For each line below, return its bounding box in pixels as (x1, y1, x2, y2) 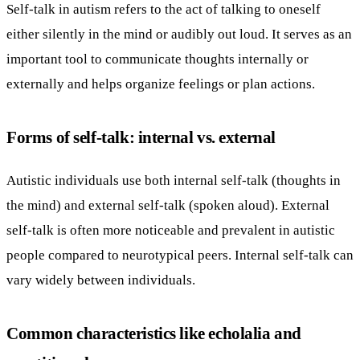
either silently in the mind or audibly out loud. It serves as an (6, 25, 352, 42)
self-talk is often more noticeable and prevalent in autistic (6, 222, 335, 239)
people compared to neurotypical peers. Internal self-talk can (6, 247, 354, 264)
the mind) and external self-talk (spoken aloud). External (6, 197, 329, 214)
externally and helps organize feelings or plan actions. (6, 75, 315, 92)
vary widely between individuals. (6, 272, 195, 288)
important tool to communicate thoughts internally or (6, 50, 309, 67)
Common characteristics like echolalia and (6, 324, 301, 343)
